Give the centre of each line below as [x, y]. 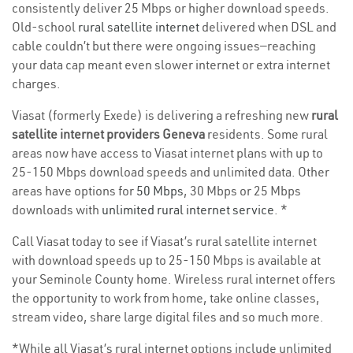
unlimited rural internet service [188, 210]
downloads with [57, 210]
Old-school [45, 27]
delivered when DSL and [268, 27]
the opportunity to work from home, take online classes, [166, 298]
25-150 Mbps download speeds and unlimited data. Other [171, 172]
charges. [36, 84]
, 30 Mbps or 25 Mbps [242, 191]
